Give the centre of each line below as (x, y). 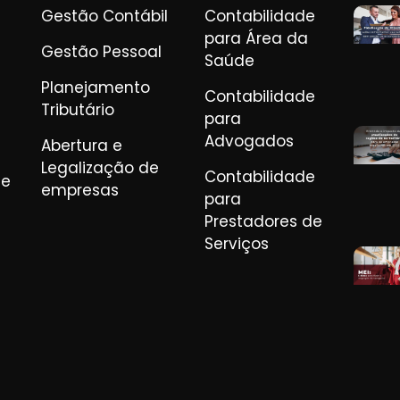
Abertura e (81, 145)
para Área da (256, 38)
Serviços (236, 243)
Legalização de (100, 167)
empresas (79, 190)
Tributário (77, 109)
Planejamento (95, 87)
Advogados (249, 141)
